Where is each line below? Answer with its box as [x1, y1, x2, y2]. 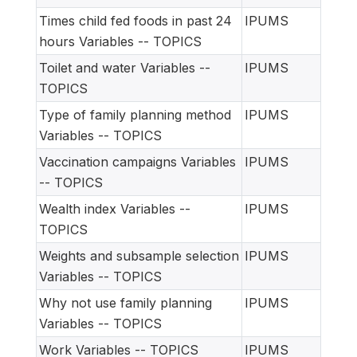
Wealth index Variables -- [39, 200, 190, 217]
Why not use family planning [39, 294, 212, 311]
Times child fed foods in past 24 [39, 12, 232, 29]
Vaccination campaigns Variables [39, 153, 236, 170]
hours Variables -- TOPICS [39, 33, 202, 49]
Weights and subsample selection [39, 247, 239, 264]
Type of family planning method [39, 106, 231, 123]
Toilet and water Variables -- [39, 59, 210, 76]
